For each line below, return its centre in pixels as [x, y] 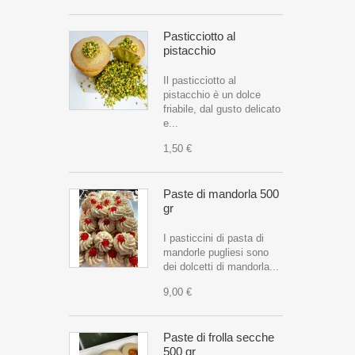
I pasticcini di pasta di [214, 238]
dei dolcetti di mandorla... [221, 267]
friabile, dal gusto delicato [222, 109]
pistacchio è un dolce [212, 95]
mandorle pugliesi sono [216, 252]
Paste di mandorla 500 [221, 194]
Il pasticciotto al [200, 80]
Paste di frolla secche [219, 337]
